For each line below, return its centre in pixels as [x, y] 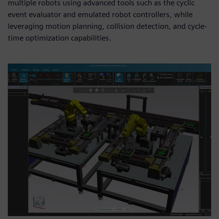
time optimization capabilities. [60, 38]
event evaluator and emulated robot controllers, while [100, 14]
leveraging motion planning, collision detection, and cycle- [107, 26]
